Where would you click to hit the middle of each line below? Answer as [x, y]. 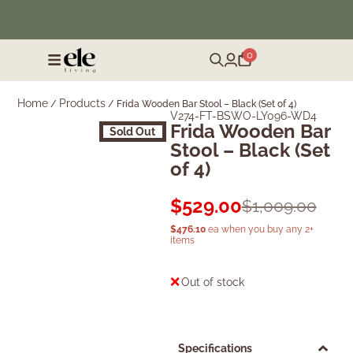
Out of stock [212, 282]
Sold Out [133, 132]
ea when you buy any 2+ [259, 230]
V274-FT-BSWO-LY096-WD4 [243, 116]
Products [83, 104]
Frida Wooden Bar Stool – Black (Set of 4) [207, 104]
